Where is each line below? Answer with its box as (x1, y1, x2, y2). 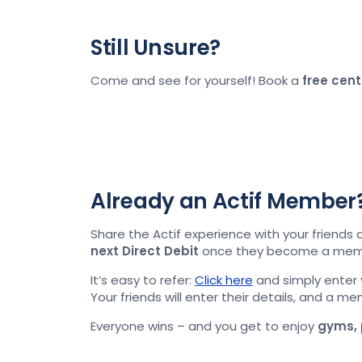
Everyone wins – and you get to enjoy (90, 318, 318, 335)
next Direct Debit (90, 242, 199, 259)
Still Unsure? (90, 32, 221, 62)
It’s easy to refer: (90, 271, 195, 288)
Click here (195, 271, 253, 288)
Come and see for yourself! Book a (90, 72, 302, 89)
